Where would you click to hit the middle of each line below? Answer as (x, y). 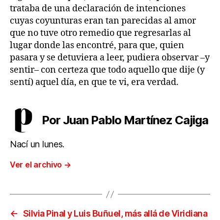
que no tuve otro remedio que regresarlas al (100, 33)
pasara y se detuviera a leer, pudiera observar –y (110, 58)
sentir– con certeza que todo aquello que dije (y (107, 70)
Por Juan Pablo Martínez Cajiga (125, 120)
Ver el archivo (37, 165)
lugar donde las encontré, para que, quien (97, 46)
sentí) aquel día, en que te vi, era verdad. (95, 82)
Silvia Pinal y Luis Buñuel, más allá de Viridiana (115, 214)
